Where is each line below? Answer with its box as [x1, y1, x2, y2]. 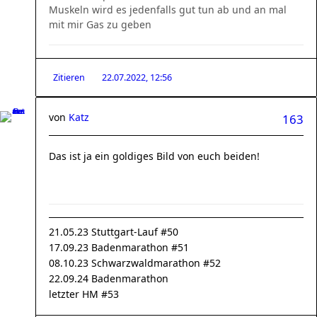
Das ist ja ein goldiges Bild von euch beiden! [49, 149, 260, 163]
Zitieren [53, 71, 85, 83]
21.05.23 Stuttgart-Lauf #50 [49, 225, 178, 238]
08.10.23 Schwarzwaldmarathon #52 [49, 256, 221, 270]
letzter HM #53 [49, 287, 119, 301]
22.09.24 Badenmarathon [49, 272, 168, 285]
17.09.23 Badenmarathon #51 [49, 241, 189, 254]
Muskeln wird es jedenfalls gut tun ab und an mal [49, 3, 287, 16]
